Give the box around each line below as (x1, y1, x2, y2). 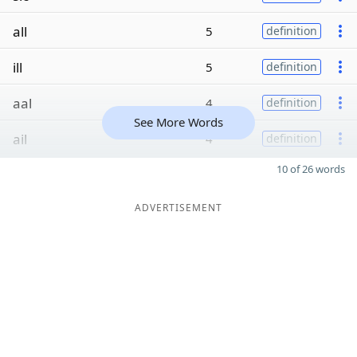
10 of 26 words (277, 162, 345, 176)
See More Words (134, 114, 223, 130)
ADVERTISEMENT (135, 201, 222, 214)
